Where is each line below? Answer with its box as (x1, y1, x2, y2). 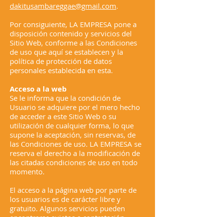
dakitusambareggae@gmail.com (10, 1, 116, 11)
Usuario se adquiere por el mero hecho (10, 102, 140, 112)
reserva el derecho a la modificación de (10, 148, 140, 158)
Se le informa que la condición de (10, 93, 121, 103)
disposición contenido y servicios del (10, 29, 132, 38)
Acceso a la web (10, 84, 67, 94)
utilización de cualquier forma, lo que (10, 121, 134, 130)
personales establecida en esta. (10, 65, 113, 75)
